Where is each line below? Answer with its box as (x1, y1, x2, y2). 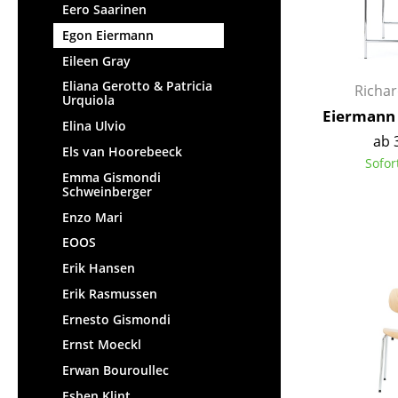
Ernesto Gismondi (62, 310, 171, 328)
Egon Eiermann (62, 26, 154, 44)
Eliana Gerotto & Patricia (62, 77, 212, 95)
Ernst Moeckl (62, 336, 141, 354)
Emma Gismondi (62, 168, 161, 186)
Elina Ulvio (62, 117, 126, 135)
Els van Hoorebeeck (62, 143, 182, 161)
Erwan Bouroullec (62, 362, 169, 379)
